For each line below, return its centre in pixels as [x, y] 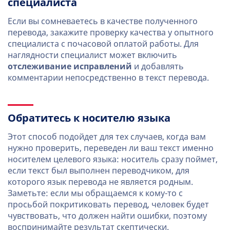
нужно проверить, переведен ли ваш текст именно [111, 148]
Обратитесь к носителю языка [89, 118]
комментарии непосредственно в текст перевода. [108, 78]
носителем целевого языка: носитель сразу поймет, [113, 159]
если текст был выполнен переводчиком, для [99, 171]
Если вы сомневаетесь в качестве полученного [103, 21]
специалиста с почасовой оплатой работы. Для [103, 44]
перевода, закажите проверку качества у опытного [111, 33]
